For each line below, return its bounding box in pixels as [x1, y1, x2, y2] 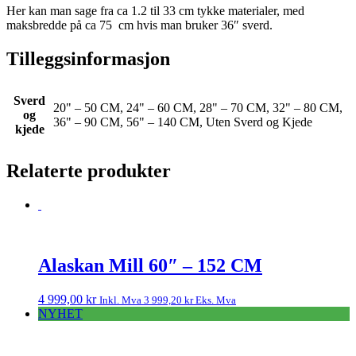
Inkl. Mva [99, 293, 144, 306]
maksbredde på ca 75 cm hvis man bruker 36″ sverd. [6, 18, 273, 33]
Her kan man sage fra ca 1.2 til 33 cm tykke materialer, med [6, 4, 304, 18]
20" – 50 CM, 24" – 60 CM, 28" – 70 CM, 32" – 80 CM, [53, 101, 342, 115]
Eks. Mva [193, 293, 236, 306]
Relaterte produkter [6, 160, 171, 181]
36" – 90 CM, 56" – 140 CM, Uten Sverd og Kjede [53, 115, 312, 130]
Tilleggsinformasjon [6, 48, 170, 70]
